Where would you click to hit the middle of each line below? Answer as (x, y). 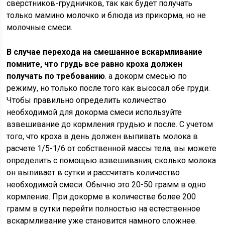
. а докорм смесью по (146, 76)
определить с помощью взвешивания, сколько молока (111, 160)
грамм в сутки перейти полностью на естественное (104, 209)
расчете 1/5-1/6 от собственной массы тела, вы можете (112, 148)
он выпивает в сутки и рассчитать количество (93, 173)
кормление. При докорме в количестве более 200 (101, 197)
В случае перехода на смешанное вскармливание (105, 52)
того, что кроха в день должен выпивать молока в (102, 136)
